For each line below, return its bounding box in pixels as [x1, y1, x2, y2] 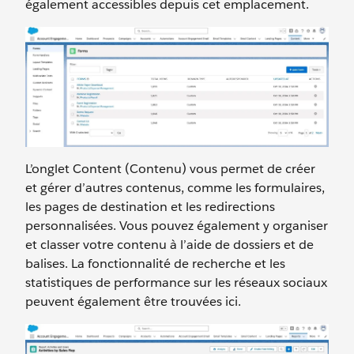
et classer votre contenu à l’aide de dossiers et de [25, 236, 314, 254]
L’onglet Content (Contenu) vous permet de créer [25, 160, 315, 178]
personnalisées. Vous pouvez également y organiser [25, 217, 328, 235]
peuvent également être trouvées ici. [25, 293, 241, 311]
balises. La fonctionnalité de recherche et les [25, 255, 285, 273]
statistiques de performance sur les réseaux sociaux [25, 274, 327, 292]
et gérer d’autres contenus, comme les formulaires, [25, 179, 325, 197]
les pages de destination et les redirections [25, 198, 275, 216]
